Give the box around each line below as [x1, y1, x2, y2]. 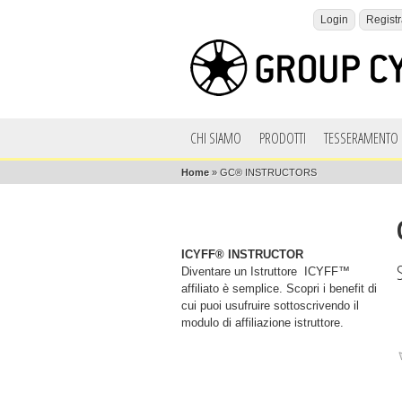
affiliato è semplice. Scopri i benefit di [181, 282, 377, 295]
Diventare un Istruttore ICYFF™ [181, 265, 350, 278]
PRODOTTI [259, 128, 306, 148]
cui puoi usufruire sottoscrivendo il [181, 299, 359, 312]
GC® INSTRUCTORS [220, 167, 317, 178]
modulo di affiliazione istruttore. [181, 316, 344, 329]
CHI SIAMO [190, 128, 241, 148]
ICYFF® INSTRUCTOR [181, 248, 303, 261]
